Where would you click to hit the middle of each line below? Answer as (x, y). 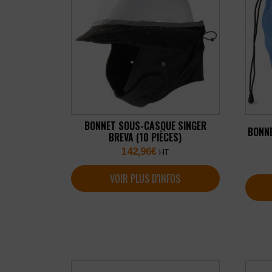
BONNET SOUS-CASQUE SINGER (145, 126)
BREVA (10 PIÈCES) (145, 138)
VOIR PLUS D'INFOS (145, 179)
